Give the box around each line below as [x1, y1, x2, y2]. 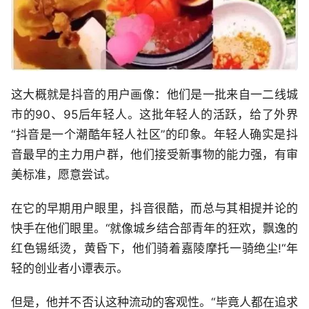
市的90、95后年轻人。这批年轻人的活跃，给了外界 [11, 108, 298, 122]
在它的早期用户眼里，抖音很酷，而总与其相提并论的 [11, 201, 298, 216]
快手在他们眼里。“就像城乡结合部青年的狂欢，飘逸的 [11, 221, 298, 236]
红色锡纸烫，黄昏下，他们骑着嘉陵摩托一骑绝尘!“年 [11, 241, 298, 256]
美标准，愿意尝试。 [11, 168, 117, 182]
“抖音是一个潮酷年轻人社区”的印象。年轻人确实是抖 [11, 128, 298, 142]
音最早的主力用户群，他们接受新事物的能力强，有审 [11, 148, 298, 162]
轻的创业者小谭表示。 [11, 261, 128, 276]
